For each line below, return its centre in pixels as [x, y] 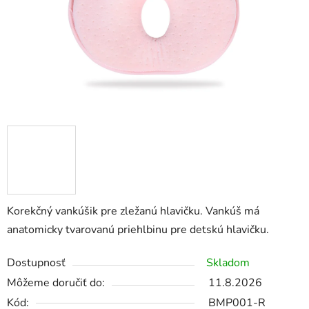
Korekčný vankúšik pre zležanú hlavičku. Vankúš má [133, 211]
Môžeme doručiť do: [56, 283]
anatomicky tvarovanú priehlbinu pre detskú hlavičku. [138, 230]
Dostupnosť [36, 263]
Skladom [228, 263]
